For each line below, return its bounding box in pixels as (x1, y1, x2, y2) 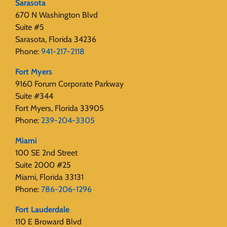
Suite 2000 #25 (15, 160, 71, 170)
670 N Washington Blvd (15, 10, 98, 20)
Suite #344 (15, 91, 53, 101)
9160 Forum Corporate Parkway (15, 79, 124, 89)
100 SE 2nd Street (15, 148, 78, 158)
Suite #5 (15, 22, 44, 32)
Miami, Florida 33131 (15, 172, 84, 182)
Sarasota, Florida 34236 (15, 34, 96, 45)
